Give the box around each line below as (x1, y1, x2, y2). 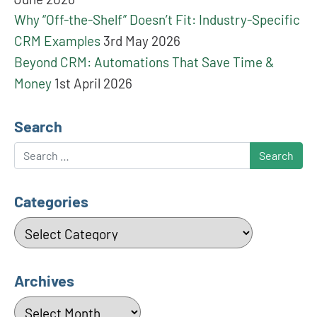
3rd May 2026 (103, 32, 180, 49)
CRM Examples (14, 32, 100, 49)
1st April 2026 (54, 74, 132, 91)
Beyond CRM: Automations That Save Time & (14, 53, 275, 70)
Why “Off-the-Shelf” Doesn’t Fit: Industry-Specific (14, 11, 300, 28)
